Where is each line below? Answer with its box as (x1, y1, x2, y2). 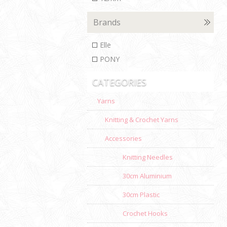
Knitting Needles (123, 152, 173, 162)
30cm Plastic (123, 190, 160, 199)
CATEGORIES (92, 75, 146, 88)
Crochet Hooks (123, 208, 168, 218)
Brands (93, 16, 121, 28)
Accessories (105, 133, 142, 143)
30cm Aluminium (123, 171, 172, 180)
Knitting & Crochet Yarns (105, 115, 178, 124)
